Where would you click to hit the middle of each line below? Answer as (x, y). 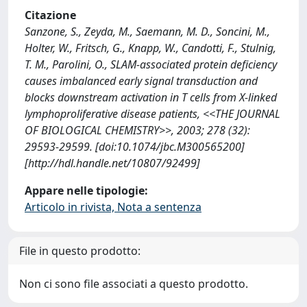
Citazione (50, 15)
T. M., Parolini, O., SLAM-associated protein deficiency (151, 64)
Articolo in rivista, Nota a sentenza (113, 207)
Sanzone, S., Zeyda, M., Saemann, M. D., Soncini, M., (147, 32)
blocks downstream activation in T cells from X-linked (151, 97)
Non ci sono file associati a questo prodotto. (134, 284)
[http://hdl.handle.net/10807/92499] (112, 163)
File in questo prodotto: (80, 251)
